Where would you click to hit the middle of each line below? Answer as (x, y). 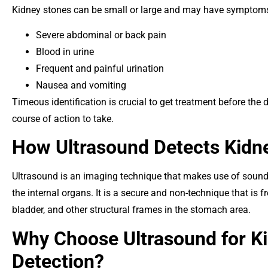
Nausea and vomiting (81, 86)
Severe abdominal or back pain (101, 35)
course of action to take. (63, 119)
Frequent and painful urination (100, 69)
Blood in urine (65, 52)
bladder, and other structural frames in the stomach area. (131, 210)
